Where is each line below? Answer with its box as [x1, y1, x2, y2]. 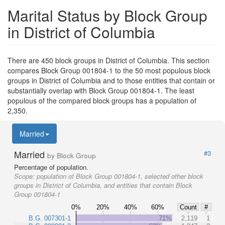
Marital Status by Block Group [8, 5, 207, 26]
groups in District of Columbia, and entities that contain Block [14, 180, 192, 190]
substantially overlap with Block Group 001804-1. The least [8, 85, 194, 95]
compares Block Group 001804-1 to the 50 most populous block [8, 65, 210, 75]
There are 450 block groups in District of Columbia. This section [8, 55, 209, 65]
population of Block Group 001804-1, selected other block [37, 171, 203, 181]
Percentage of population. [14, 162, 88, 172]
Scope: [14, 171, 37, 181]
